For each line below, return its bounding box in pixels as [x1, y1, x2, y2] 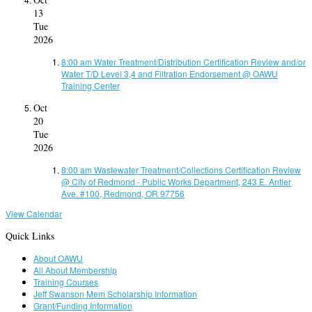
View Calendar [6, 208, 62, 220]
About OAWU [33, 252, 83, 265]
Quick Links [6, 229, 54, 243]
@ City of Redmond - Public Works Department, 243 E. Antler [61, 175, 291, 188]
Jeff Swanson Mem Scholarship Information [33, 288, 197, 300]
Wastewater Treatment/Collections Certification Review [94, 164, 301, 176]
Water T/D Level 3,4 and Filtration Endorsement [61, 68, 242, 80]
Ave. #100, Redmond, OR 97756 [61, 187, 185, 200]
